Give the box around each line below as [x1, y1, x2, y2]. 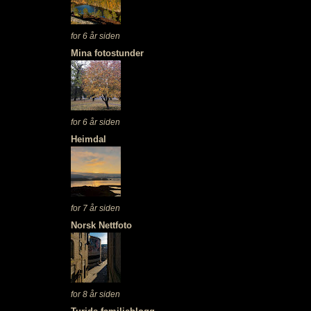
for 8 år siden [70, 289, 120, 299]
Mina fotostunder [70, 47, 144, 58]
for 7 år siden [70, 203, 120, 212]
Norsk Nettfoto [70, 220, 132, 231]
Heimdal [70, 133, 106, 144]
